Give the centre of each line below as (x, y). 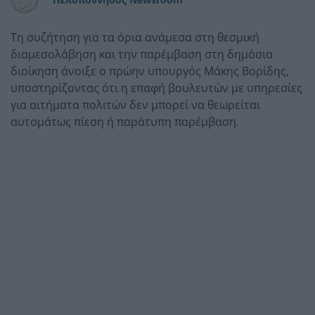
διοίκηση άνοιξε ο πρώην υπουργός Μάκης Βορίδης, (150, 71)
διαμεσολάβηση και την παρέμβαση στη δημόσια (142, 54)
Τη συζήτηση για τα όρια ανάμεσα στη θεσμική (135, 37)
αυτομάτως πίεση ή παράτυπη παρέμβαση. (125, 121)
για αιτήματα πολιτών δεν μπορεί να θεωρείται (135, 104)
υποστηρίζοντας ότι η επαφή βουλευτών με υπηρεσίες (156, 88)
